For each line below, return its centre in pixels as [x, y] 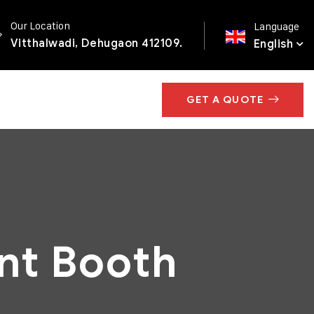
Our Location [40, 26]
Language [276, 26]
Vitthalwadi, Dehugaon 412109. [96, 43]
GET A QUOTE [225, 100]
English [273, 43]
